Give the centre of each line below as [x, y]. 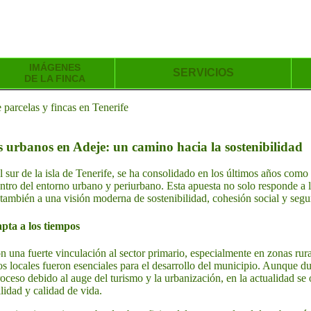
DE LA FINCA [54, 78]
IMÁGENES [54, 67]
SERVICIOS [203, 73]
